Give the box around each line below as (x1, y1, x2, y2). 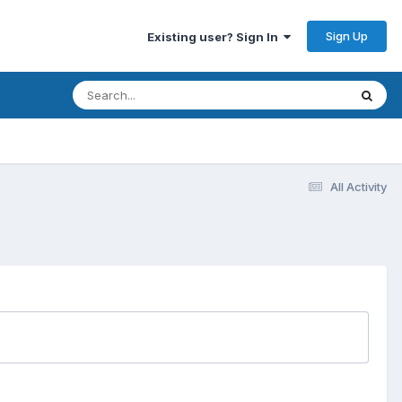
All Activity (330, 179, 387, 194)
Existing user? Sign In (147, 29, 284, 44)
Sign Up (326, 28, 368, 43)
